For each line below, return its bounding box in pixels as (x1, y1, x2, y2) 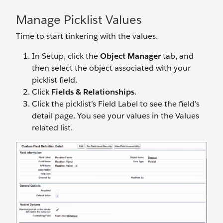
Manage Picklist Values (16, 12, 142, 27)
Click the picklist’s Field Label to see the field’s (32, 99, 200, 109)
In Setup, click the (32, 51, 100, 61)
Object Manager (100, 51, 161, 61)
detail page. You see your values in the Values (32, 111, 199, 121)
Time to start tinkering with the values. (16, 31, 158, 41)
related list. (32, 122, 75, 133)
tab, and (161, 51, 194, 61)
